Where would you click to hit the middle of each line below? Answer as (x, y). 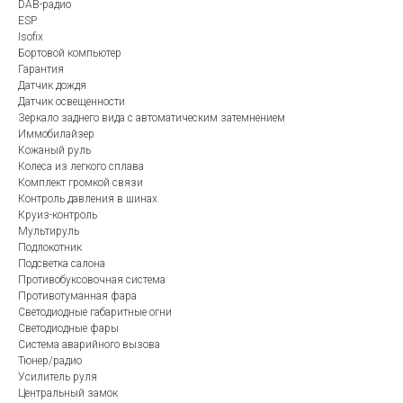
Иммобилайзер (56, 134)
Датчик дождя (52, 85)
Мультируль (49, 231)
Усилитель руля (58, 376)
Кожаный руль (54, 150)
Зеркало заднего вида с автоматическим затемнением (152, 117)
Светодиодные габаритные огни (95, 312)
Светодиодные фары (68, 328)
